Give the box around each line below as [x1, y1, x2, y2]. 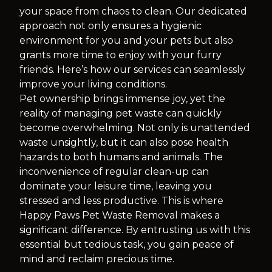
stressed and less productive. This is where [19, 195, 223, 206]
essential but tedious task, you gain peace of [19, 239, 234, 250]
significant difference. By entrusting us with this [19, 224, 250, 236]
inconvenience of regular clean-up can [19, 166, 209, 177]
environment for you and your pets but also [19, 35, 233, 46]
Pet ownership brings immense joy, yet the [19, 93, 225, 104]
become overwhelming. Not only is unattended [19, 122, 250, 134]
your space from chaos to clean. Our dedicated [19, 5, 247, 17]
